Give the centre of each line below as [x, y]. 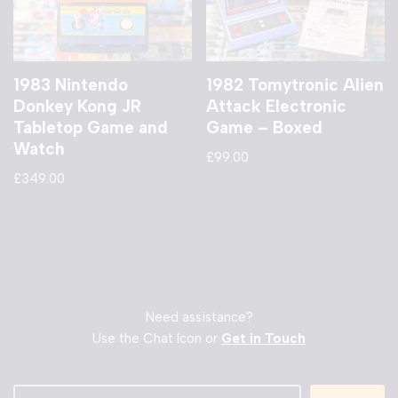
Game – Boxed [265, 127]
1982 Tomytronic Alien [295, 84]
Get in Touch [263, 338]
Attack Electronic [277, 106]
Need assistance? [199, 317]
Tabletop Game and [91, 127]
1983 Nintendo [71, 84]
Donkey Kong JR [77, 106]
